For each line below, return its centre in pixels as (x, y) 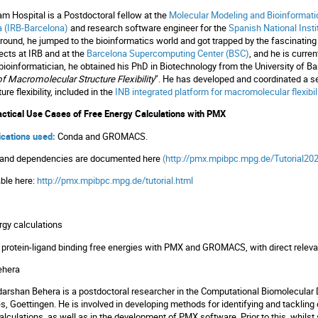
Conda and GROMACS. (103, 136)
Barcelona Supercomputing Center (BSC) (168, 54)
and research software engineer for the (149, 28)
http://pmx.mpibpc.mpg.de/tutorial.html (115, 180)
